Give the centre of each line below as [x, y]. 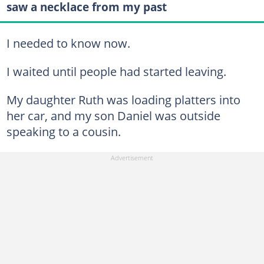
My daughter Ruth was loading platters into [123, 99]
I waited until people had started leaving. [116, 71]
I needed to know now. [68, 43]
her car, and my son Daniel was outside [113, 115]
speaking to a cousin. [63, 131]
